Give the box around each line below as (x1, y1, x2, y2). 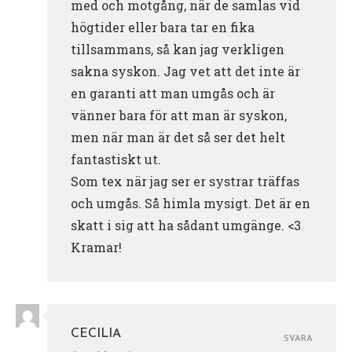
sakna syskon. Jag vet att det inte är (71, 63, 300, 80)
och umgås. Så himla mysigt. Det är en (71, 195, 310, 212)
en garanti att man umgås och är (71, 85, 275, 102)
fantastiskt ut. (71, 151, 161, 168)
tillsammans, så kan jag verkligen (71, 41, 284, 58)
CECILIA (71, 328, 121, 341)
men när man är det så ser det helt (71, 129, 285, 146)
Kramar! (71, 239, 122, 256)
